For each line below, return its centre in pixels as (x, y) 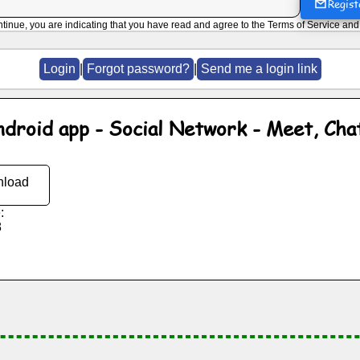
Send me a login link (259, 68)
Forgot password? (138, 68)
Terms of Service (304, 25)
